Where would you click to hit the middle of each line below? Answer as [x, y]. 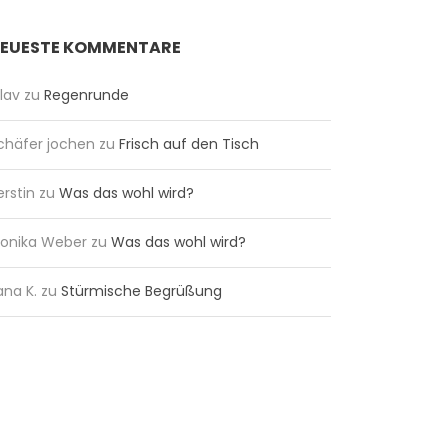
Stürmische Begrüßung [141, 290]
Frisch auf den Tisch [188, 143]
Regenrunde [86, 94]
